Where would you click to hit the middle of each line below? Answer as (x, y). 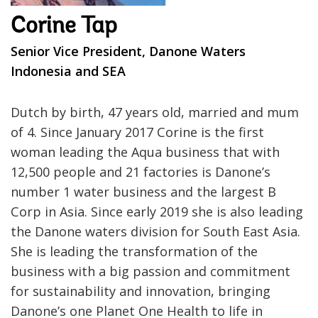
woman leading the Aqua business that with (145, 152)
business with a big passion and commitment (150, 271)
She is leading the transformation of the (134, 251)
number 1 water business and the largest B (143, 191)
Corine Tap (64, 27)
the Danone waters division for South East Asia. (155, 231)
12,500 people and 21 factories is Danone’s (141, 171)
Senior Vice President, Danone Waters (128, 51)
